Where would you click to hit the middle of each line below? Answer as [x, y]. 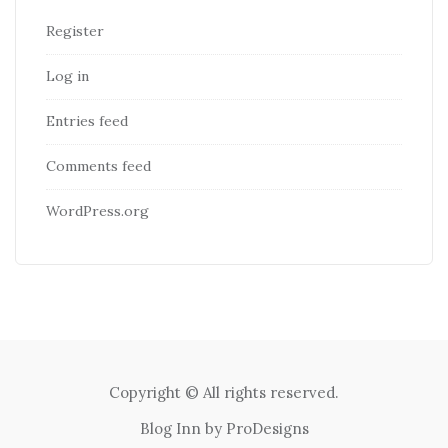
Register [75, 31]
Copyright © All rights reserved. [224, 393]
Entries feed [87, 121]
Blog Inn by [182, 429]
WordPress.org [97, 211]
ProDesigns [267, 429]
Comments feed [98, 166]
